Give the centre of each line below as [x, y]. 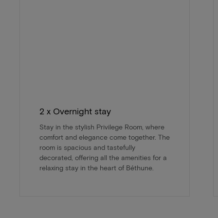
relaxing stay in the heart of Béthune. [97, 167]
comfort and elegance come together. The [105, 137]
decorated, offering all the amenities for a [103, 157]
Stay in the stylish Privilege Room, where [102, 127]
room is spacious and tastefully [87, 147]
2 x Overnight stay [75, 111]
